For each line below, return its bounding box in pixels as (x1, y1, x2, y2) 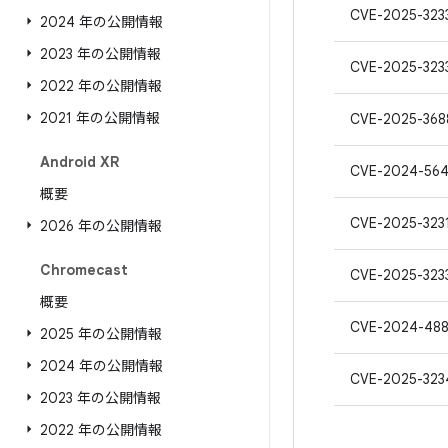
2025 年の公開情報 (40, 325, 162, 343)
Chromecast (40, 261, 128, 279)
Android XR (40, 153, 119, 171)
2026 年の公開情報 (40, 217, 162, 235)
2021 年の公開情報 (40, 109, 160, 127)
